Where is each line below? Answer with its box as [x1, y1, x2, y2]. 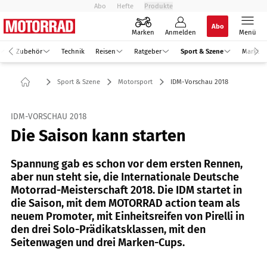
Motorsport [118, 77, 153, 86]
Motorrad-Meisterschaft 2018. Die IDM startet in [11, 183, 242, 197]
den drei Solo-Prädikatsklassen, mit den [11, 222, 206, 236]
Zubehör [16, 46, 42, 55]
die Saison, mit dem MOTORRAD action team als [11, 196, 240, 210]
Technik [61, 46, 85, 55]
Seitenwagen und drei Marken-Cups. [11, 235, 185, 249]
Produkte [144, 2, 173, 10]
